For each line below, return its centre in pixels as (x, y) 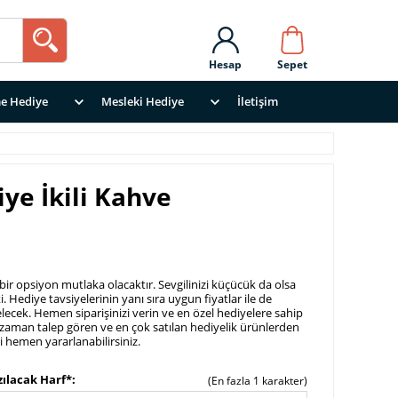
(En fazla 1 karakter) (258, 381)
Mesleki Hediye (143, 101)
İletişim (258, 101)
